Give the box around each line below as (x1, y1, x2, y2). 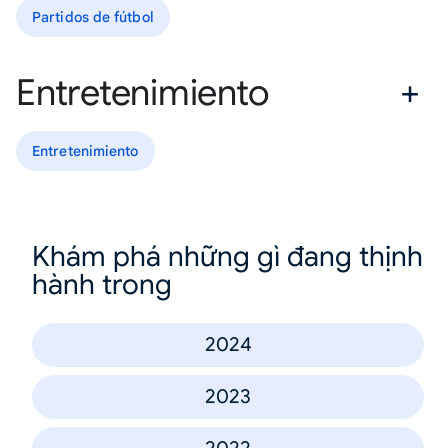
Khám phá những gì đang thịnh (32, 238, 423, 274)
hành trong (32, 266, 172, 302)
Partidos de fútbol (32, 7, 154, 26)
